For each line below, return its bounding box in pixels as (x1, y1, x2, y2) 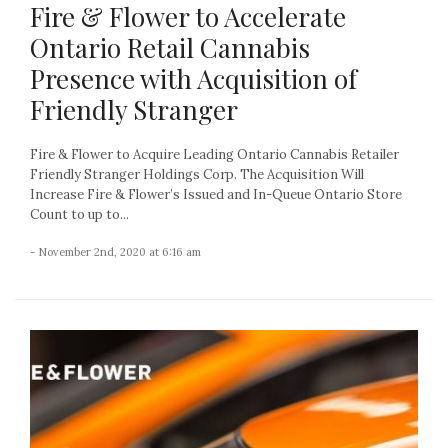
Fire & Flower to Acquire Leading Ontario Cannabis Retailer (30, 146, 399, 164)
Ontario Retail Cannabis (30, 30, 310, 66)
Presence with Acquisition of (30, 61, 357, 97)
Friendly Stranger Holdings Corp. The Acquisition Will (30, 166, 364, 184)
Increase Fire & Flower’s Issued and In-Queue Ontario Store (30, 186, 402, 204)
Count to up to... (30, 206, 129, 224)
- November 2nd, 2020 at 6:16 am (30, 245, 201, 260)
